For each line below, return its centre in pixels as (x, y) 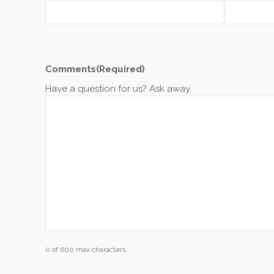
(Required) (120, 69)
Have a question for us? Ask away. (118, 89)
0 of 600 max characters (86, 250)
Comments (71, 69)
